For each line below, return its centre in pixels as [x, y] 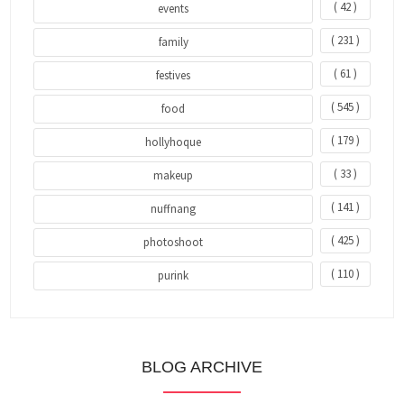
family [173, 41]
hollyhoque [174, 142]
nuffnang [174, 208]
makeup [174, 175]
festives [174, 75]
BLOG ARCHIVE [202, 367]
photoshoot [174, 242]
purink [174, 275]
